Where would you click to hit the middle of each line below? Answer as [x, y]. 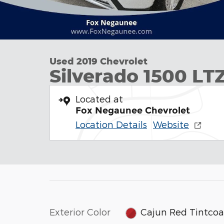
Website [171, 124]
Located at [99, 99]
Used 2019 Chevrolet [98, 61]
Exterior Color [80, 212]
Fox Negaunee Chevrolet [133, 110]
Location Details [111, 124]
